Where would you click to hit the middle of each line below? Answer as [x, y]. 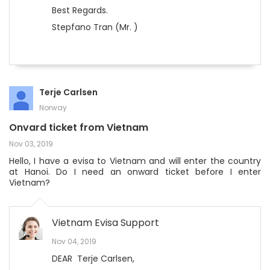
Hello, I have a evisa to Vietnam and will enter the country [135, 161]
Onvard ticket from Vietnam [79, 127]
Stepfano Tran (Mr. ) [95, 27]
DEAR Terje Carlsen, [94, 259]
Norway [53, 108]
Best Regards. [80, 10]
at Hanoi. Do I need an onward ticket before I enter [135, 172]
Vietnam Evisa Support [105, 223]
